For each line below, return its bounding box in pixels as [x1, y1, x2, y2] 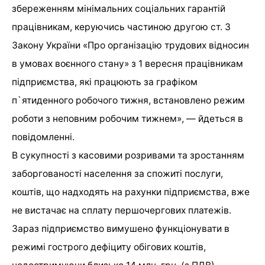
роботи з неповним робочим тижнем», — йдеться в [12, 113, 243, 125]
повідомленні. [12, 131, 75, 143]
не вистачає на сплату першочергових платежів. [12, 205, 231, 216]
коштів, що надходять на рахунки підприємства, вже [12, 186, 250, 198]
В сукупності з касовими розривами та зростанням [12, 150, 244, 161]
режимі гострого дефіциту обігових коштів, [12, 241, 206, 253]
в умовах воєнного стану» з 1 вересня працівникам [12, 58, 243, 70]
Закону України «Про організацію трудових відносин [12, 40, 249, 51]
